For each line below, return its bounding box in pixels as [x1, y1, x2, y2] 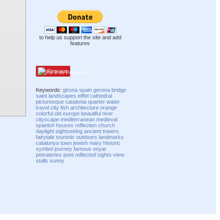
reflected [75, 151, 96, 158]
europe [63, 110, 80, 116]
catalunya [36, 139, 59, 146]
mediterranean [60, 116, 95, 122]
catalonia [65, 98, 87, 105]
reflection [75, 122, 97, 128]
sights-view [97, 151, 125, 158]
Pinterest [46, 68, 68, 74]
